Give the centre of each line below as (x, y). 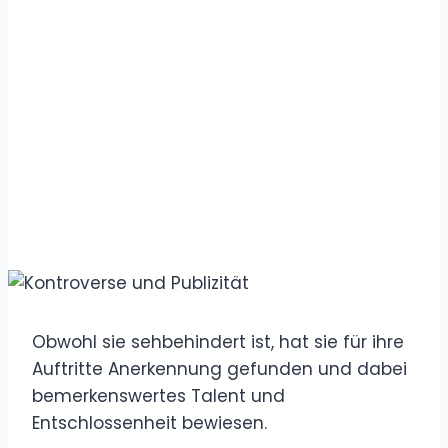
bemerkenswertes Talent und (158, 395)
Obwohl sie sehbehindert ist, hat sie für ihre (218, 341)
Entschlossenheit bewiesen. (149, 422)
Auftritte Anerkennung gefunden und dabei (219, 368)
